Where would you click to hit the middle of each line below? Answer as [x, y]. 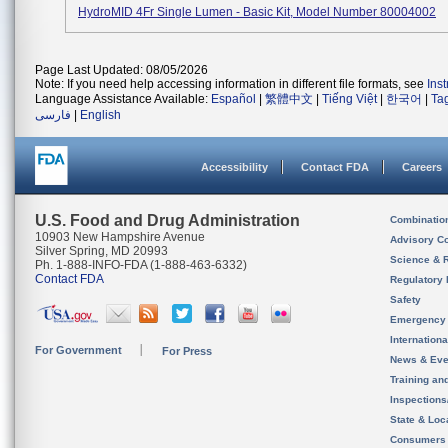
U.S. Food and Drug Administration [167, 220]
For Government [78, 350]
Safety [405, 299]
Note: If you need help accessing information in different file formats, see [231, 84]
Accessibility [234, 167]
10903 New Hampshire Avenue [120, 237]
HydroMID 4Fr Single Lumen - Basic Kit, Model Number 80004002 [257, 12]
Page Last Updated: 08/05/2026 [121, 70]
